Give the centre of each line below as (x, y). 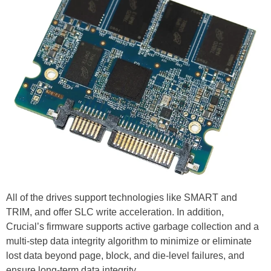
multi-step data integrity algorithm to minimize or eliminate (129, 241)
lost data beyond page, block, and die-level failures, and (125, 255)
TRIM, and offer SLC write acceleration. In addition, (115, 212)
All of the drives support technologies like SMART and (122, 197)
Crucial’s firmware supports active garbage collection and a (132, 226)
